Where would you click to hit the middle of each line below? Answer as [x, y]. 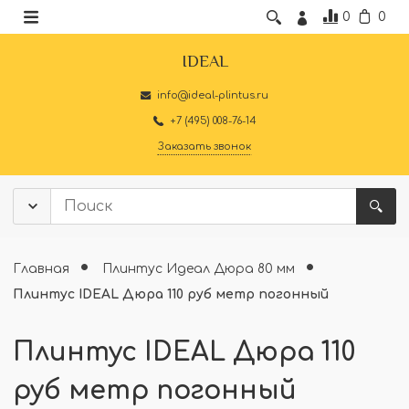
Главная [42, 268]
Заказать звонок [204, 146]
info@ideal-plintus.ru [213, 95]
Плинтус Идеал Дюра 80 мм [201, 268]
